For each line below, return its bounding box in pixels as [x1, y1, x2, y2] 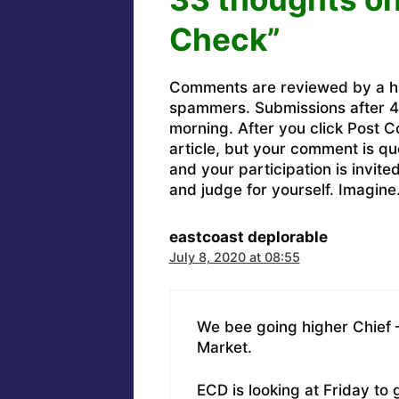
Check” [168, 20, 281, 59]
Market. [196, 338, 252, 356]
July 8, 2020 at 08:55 [168, 249, 300, 265]
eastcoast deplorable [168, 228, 328, 247]
